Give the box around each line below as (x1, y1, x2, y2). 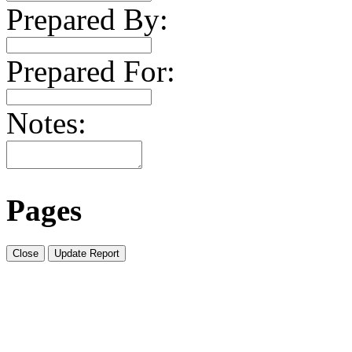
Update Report (54, 247, 119, 259)
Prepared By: (6, 2, 168, 36)
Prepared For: (6, 54, 175, 88)
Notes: (6, 106, 86, 140)
